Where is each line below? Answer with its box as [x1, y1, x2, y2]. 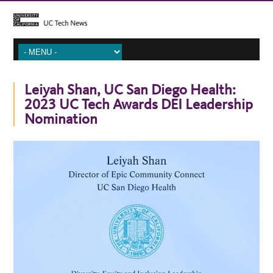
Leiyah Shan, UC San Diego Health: [24, 80, 236, 98]
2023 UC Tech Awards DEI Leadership [24, 95, 253, 113]
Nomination [24, 110, 101, 127]
